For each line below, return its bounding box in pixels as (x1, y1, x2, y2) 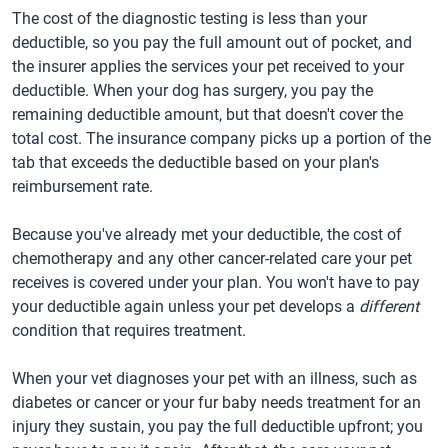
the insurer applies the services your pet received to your (12, 57, 404, 76)
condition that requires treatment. (12, 321, 246, 340)
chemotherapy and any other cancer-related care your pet (12, 249, 412, 268)
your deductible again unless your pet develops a (12, 297, 359, 316)
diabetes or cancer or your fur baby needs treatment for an (12, 393, 421, 412)
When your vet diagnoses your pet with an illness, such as (12, 369, 417, 388)
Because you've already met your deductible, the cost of (12, 225, 402, 244)
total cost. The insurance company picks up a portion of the (12, 129, 431, 148)
